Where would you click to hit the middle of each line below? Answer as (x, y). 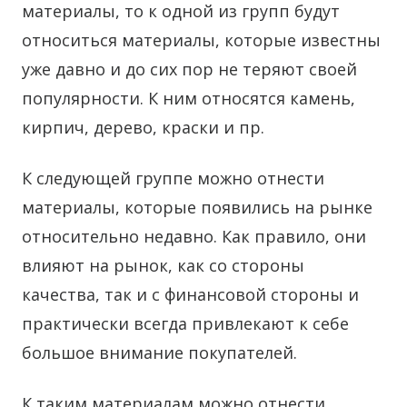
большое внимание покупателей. (159, 352)
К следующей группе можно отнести (173, 178)
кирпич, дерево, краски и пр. (143, 127)
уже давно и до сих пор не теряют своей (189, 69)
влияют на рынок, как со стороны (163, 265)
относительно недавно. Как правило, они (194, 236)
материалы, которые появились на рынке (197, 207)
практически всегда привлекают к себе (185, 323)
